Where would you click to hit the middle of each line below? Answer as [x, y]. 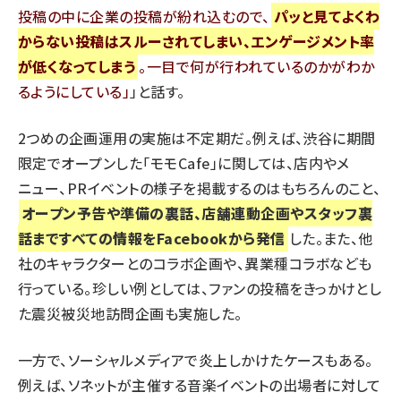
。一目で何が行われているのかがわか [257, 66]
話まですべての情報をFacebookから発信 [152, 238]
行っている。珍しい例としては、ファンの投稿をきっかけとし [200, 288]
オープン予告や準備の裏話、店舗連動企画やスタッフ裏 [197, 213]
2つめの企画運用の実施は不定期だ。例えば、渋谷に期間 [197, 137]
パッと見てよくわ [327, 16]
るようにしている [70, 91]
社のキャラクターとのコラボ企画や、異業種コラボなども [195, 263]
